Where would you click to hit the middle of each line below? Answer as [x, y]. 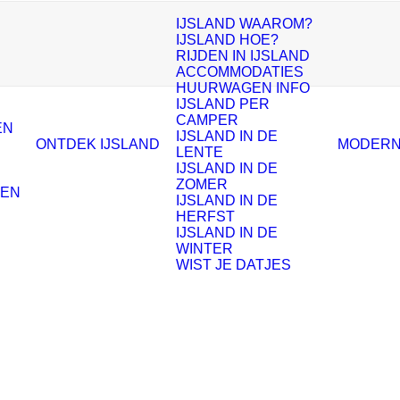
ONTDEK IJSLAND [98, 144]
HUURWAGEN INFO [243, 88]
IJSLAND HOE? [227, 40]
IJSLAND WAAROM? [244, 24]
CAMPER [207, 120]
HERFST [205, 217]
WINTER [204, 249]
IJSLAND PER [223, 104]
